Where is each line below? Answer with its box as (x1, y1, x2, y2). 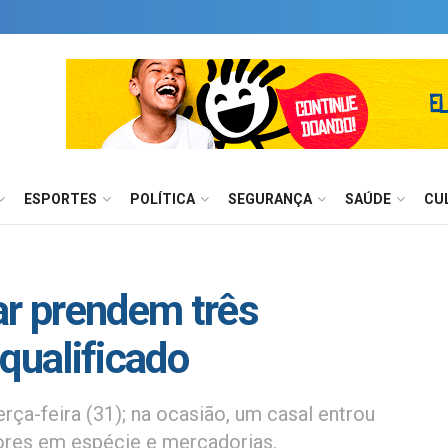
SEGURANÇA (228, 191, 312, 207)
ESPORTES (24, 191, 97, 207)
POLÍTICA (130, 191, 195, 207)
